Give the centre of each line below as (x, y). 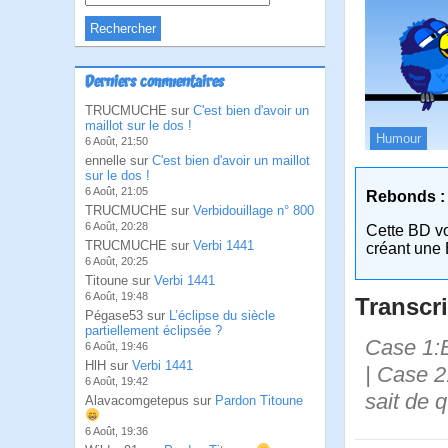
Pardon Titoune (259, 400)
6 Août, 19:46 (116, 346)
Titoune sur (119, 280)
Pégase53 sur (127, 315)
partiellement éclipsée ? (153, 330)
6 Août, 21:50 (116, 141)
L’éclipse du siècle (222, 315)
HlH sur (108, 365)
